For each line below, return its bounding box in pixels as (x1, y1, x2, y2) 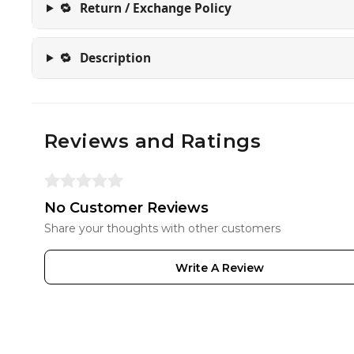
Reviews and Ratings (44, 130, 262, 153)
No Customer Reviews (44, 199, 209, 217)
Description (80, 49, 152, 66)
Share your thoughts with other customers (44, 221, 281, 235)
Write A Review (175, 261, 264, 275)
